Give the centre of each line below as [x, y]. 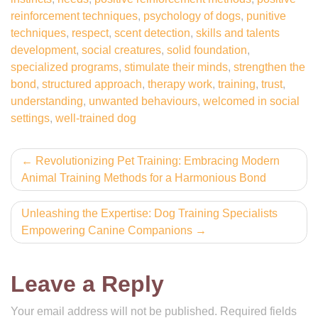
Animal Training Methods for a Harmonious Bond [144, 178]
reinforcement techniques [74, 16]
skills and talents [238, 33]
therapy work [180, 84]
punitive [266, 16]
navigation [68, 188]
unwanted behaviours [143, 101]
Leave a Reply [87, 284]
